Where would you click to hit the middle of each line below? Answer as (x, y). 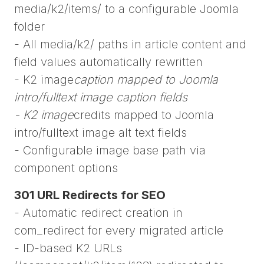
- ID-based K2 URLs (68, 248)
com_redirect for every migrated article (119, 231)
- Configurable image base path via (110, 151)
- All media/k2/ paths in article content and (130, 44)
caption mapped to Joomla (146, 80)
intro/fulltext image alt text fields (100, 133)
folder (29, 27)
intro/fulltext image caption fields (101, 98)
